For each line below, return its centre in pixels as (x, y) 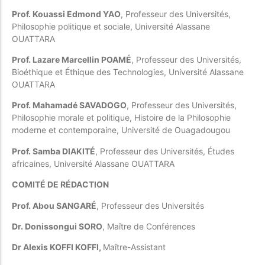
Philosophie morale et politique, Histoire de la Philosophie (121, 118)
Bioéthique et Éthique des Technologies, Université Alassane (128, 72)
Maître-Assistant (134, 247)
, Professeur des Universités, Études (165, 151)
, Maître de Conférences (149, 227)
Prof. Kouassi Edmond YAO (66, 14)
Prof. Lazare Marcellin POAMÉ (72, 60)
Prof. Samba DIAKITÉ (54, 151)
